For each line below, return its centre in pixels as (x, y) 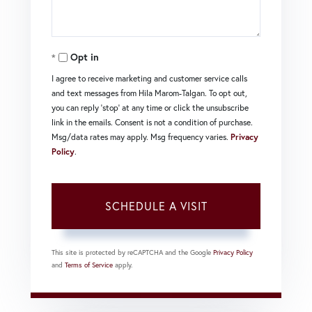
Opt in (85, 57)
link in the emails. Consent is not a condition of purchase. (152, 122)
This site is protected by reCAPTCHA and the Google (132, 252)
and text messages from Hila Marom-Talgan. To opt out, (149, 93)
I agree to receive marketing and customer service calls (149, 78)
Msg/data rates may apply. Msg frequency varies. (141, 136)
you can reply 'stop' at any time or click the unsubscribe (150, 107)
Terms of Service (89, 265)
